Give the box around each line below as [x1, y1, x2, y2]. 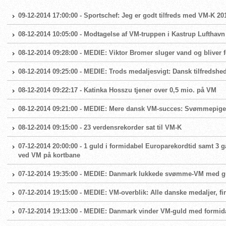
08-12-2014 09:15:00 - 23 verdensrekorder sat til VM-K [18, 124, 182, 131]
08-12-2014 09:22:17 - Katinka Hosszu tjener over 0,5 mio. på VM [18, 86, 216, 94]
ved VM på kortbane [18, 151, 80, 159]
